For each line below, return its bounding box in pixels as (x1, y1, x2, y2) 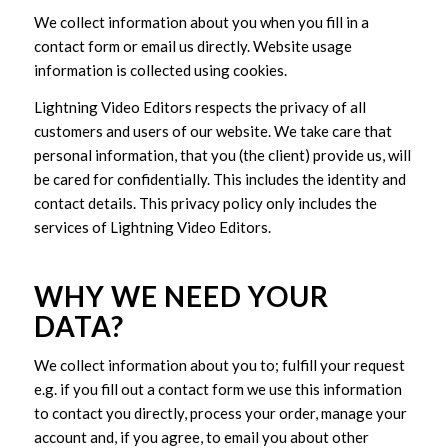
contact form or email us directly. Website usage (33, 36, 352, 55)
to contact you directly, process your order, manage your (33, 404, 407, 423)
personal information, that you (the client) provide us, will (33, 145, 411, 164)
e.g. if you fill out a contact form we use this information (33, 380, 402, 399)
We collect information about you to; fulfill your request (33, 356, 405, 375)
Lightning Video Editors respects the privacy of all (33, 97, 366, 116)
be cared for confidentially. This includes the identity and (33, 169, 406, 188)
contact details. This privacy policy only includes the (33, 193, 377, 212)
